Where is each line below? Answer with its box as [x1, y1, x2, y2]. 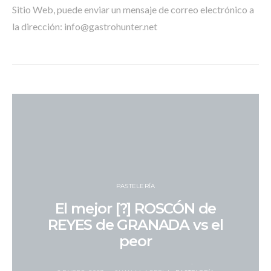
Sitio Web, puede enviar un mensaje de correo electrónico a [12, 4, 254, 15]
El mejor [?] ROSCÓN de [54, 199, 217, 217]
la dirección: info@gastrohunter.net [12, 21, 157, 32]
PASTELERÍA [116, 181, 155, 190]
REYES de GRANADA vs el [48, 215, 223, 233]
